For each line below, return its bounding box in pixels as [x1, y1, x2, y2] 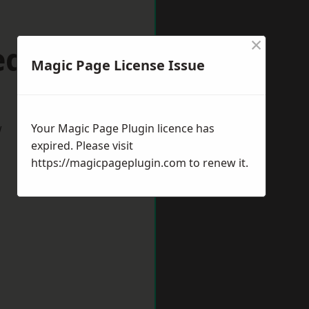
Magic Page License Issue [31, 56, 205, 74]
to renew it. [186, 155, 248, 170]
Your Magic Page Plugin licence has [31, 121, 215, 136]
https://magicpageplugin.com [31, 155, 186, 170]
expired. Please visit [31, 138, 133, 153]
